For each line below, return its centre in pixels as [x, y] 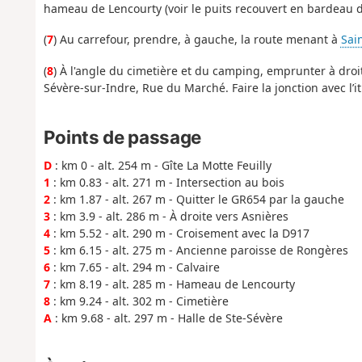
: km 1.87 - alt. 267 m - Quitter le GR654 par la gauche [197, 200]
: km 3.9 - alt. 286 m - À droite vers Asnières [169, 217]
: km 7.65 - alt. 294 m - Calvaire [135, 267]
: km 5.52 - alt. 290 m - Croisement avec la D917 [179, 234]
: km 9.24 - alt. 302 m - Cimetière [139, 301]
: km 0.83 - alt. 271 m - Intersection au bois [167, 183]
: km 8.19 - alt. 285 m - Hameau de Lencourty [172, 284]
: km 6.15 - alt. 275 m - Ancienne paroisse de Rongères [199, 250]
